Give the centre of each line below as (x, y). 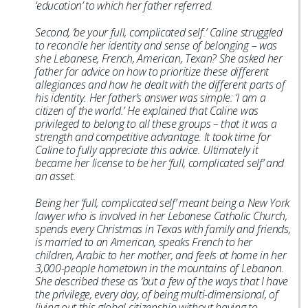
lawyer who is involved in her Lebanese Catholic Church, (161, 216)
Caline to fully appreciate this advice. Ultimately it (147, 150)
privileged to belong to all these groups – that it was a (156, 124)
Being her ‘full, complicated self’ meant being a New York (162, 203)
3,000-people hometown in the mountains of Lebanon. (160, 268)
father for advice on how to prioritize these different (152, 71)
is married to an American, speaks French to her (144, 242)
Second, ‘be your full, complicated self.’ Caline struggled (159, 32)
